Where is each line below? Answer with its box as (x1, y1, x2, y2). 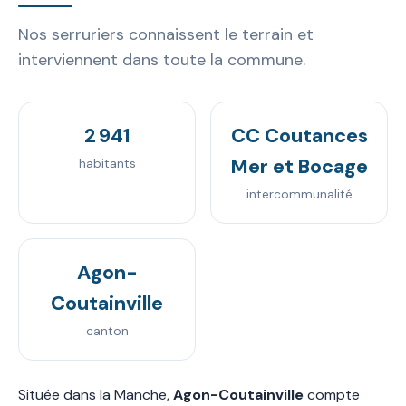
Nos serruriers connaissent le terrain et (18, 23, 314, 45)
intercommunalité (246, 186, 353, 202)
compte (304, 384, 360, 404)
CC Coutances (230, 122, 368, 149)
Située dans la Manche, (18, 384, 173, 404)
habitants (78, 155, 136, 171)
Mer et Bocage (230, 153, 368, 179)
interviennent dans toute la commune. (18, 48, 305, 71)
